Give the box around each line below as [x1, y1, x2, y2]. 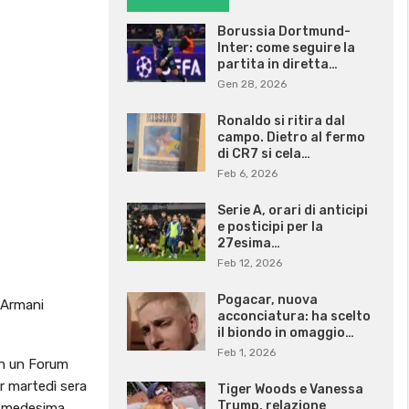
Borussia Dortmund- [216, 24, 351, 40]
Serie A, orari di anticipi [216, 203, 368, 219]
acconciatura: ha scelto [216, 309, 371, 325]
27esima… [216, 236, 280, 252]
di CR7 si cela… [216, 146, 310, 163]
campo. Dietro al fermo [216, 130, 365, 146]
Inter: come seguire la [216, 40, 355, 57]
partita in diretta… [216, 57, 338, 73]
